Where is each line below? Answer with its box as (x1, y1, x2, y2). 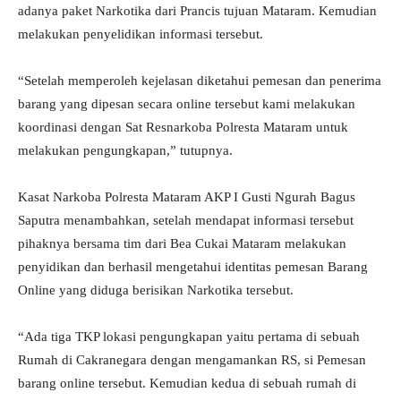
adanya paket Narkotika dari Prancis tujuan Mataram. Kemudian (18, 4, 377, 19)
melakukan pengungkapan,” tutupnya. (18, 143, 233, 158)
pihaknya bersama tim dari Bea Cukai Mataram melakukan (18, 236, 346, 252)
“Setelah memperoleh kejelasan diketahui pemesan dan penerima (18, 73, 381, 89)
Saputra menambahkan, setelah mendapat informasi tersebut (18, 213, 354, 228)
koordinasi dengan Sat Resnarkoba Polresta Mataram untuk (18, 120, 348, 135)
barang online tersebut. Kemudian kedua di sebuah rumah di (18, 376, 356, 391)
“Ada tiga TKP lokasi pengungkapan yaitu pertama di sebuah (18, 329, 360, 345)
